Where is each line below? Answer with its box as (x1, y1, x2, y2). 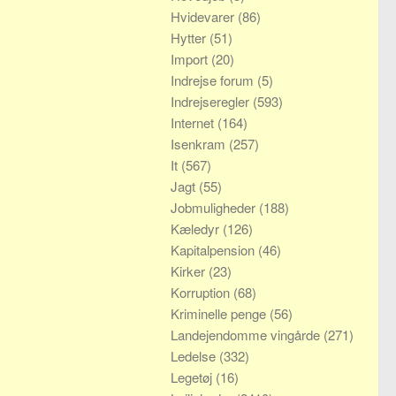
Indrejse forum (171, 71, 257, 89)
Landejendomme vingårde (171, 325, 324, 344)
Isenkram (171, 134, 229, 153)
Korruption (171, 283, 233, 301)
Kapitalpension (171, 240, 258, 259)
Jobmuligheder (171, 198, 259, 217)
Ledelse (171, 346, 219, 365)
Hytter (171, 28, 209, 47)
